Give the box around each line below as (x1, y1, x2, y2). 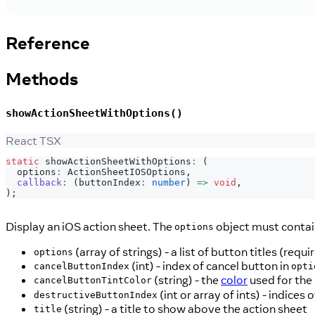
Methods (6, 67, 78, 90)
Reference (6, 32, 90, 54)
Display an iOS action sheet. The (6, 219, 174, 233)
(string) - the (152, 272, 221, 287)
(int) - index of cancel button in (129, 258, 291, 273)
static (6, 156, 39, 167)
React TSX (6, 133, 61, 148)
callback (17, 177, 62, 188)
